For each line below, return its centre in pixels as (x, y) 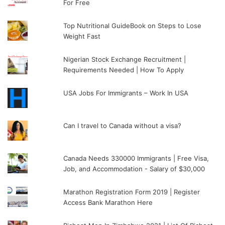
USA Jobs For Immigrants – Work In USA (126, 93)
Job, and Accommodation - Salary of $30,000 (134, 168)
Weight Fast (82, 36)
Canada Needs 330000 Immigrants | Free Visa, (136, 158)
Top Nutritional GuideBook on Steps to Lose (133, 25)
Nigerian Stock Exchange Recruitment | (125, 59)
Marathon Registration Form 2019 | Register (132, 192)
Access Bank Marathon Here (108, 202)
